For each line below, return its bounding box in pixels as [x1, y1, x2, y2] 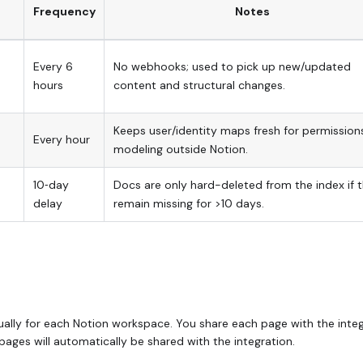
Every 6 [32, 58, 73, 74]
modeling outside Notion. [113, 141, 248, 156]
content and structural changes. [113, 77, 285, 92]
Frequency [32, 3, 96, 19]
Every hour [32, 131, 90, 147]
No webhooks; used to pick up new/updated [113, 58, 351, 74]
